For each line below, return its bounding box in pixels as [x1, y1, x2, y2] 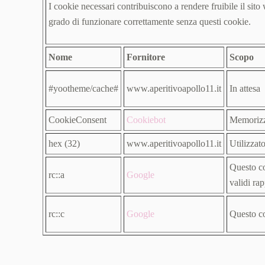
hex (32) [49, 138, 80, 148]
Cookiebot [127, 115, 166, 125]
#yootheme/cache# [49, 83, 118, 93]
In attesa [230, 83, 260, 93]
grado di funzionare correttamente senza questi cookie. [49, 17, 251, 27]
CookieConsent [49, 115, 106, 125]
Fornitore [127, 52, 165, 62]
